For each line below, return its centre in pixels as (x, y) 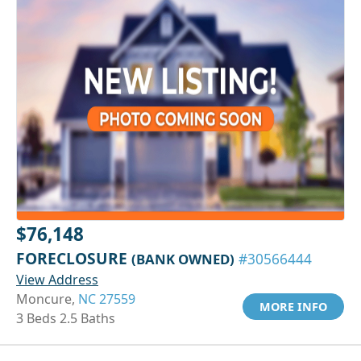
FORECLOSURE (74, 259)
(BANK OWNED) (183, 259)
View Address (57, 280)
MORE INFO (293, 307)
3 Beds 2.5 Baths (66, 319)
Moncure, (47, 299)
